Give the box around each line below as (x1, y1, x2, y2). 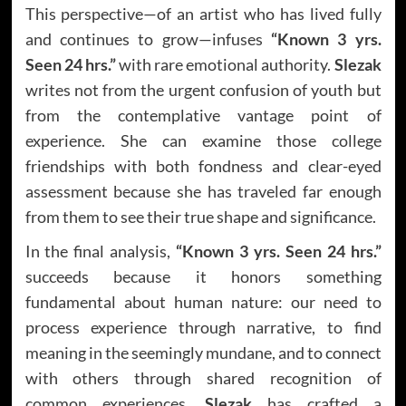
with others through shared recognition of (24, 367, 382, 388)
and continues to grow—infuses (24, 28, 271, 49)
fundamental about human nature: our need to (24, 291, 382, 312)
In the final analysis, (24, 240, 177, 261)
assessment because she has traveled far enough (24, 180, 382, 201)
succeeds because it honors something (24, 266, 382, 286)
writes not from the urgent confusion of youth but (24, 79, 382, 100)
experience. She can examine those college (24, 130, 382, 150)
